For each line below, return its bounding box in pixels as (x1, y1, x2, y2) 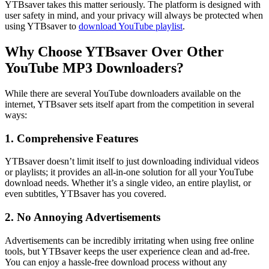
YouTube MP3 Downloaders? (5, 59, 184, 76)
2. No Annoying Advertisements (5, 210, 160, 223)
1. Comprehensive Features (5, 131, 138, 145)
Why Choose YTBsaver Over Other (5, 43, 224, 59)
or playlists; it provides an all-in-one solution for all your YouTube (5, 167, 253, 178)
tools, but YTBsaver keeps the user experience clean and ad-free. (5, 246, 250, 256)
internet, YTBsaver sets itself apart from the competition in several (5, 98, 254, 109)
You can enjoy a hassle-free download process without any (5, 256, 227, 267)
